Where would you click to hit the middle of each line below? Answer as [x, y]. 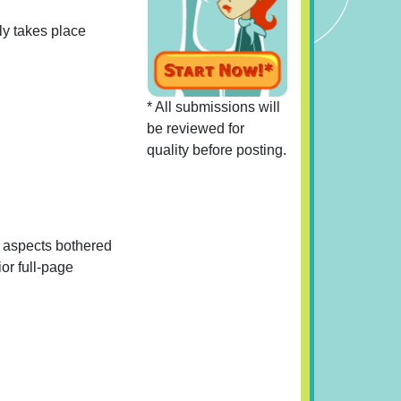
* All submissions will [214, 107]
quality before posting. [217, 149]
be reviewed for [196, 128]
